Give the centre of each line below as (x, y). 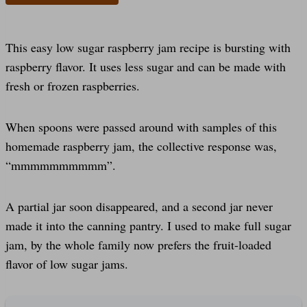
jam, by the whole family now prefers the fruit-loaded (138, 244)
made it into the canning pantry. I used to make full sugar (148, 225)
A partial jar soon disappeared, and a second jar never (139, 206)
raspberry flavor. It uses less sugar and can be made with (146, 66)
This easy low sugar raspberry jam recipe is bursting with (148, 47)
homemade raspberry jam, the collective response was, (141, 146)
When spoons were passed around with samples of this (141, 126)
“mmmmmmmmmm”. (61, 165)
